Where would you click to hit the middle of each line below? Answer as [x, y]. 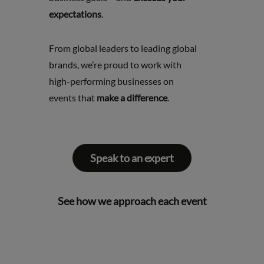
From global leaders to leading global [123, 48]
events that [72, 98]
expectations [75, 14]
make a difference [132, 98]
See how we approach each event [132, 201]
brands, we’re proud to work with [115, 65]
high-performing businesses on [111, 81]
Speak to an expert [132, 158]
